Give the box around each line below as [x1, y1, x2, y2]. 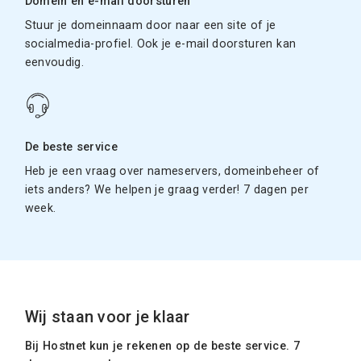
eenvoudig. [24, 55, 85, 68]
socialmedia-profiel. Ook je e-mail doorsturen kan [24, 36, 297, 50]
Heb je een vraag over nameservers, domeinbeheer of [24, 164, 320, 177]
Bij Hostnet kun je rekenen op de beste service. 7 [24, 338, 301, 353]
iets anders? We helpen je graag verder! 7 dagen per [24, 182, 309, 196]
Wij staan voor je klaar [24, 307, 190, 326]
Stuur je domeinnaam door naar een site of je [24, 18, 276, 31]
